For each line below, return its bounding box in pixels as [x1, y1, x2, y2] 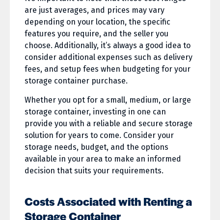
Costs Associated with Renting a [25, 193, 192, 210]
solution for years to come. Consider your [25, 131, 174, 140]
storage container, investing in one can [25, 107, 166, 117]
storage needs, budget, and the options [25, 142, 168, 152]
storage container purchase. [25, 76, 128, 86]
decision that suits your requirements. [25, 166, 164, 176]
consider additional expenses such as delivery [25, 53, 192, 62]
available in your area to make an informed [25, 154, 181, 164]
